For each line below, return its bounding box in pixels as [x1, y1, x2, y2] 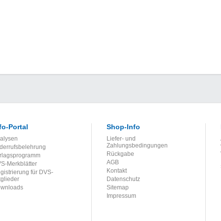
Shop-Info [107, 123, 140, 131]
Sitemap [107, 184, 129, 191]
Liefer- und [107, 135, 136, 142]
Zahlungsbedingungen [107, 142, 168, 149]
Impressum [107, 192, 136, 199]
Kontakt [107, 167, 127, 174]
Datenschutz [107, 176, 140, 183]
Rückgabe [107, 150, 134, 157]
